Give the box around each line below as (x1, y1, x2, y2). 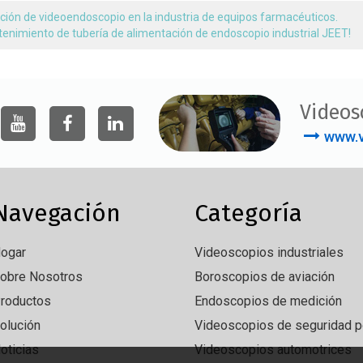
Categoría (194, 199, 302, 228)
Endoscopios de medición (194, 293, 342, 310)
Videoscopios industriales (194, 245, 344, 261)
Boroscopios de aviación (194, 269, 335, 285)
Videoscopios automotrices (194, 342, 352, 358)
